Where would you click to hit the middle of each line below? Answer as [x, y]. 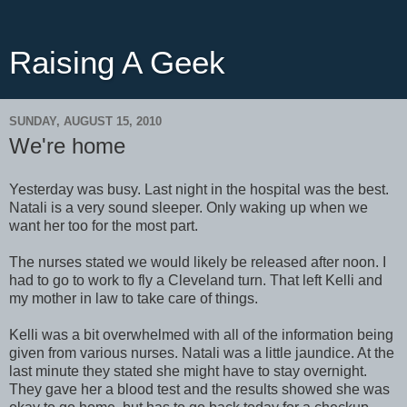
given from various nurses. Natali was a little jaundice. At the [202, 352]
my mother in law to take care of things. [134, 298]
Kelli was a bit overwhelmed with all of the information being [201, 334]
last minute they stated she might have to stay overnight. [188, 371]
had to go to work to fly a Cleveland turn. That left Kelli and [196, 280]
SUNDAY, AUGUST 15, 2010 [85, 121]
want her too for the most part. [104, 225]
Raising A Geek [117, 63]
